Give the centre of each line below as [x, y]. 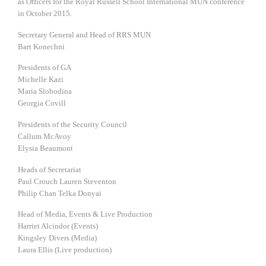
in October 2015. [45, 14]
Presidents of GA [45, 68]
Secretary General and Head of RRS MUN [84, 34]
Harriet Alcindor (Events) [58, 226]
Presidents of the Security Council [72, 124]
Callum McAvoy [45, 136]
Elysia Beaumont [45, 148]
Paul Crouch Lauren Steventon [67, 181]
